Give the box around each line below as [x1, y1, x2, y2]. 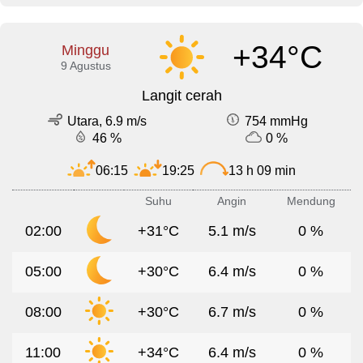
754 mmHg [245, 114, 308, 129]
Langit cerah [141, 88, 222, 105]
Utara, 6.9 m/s [67, 114, 147, 129]
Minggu [62, 42, 110, 59]
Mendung [286, 194, 335, 208]
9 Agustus [60, 59, 111, 73]
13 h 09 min [228, 163, 296, 177]
